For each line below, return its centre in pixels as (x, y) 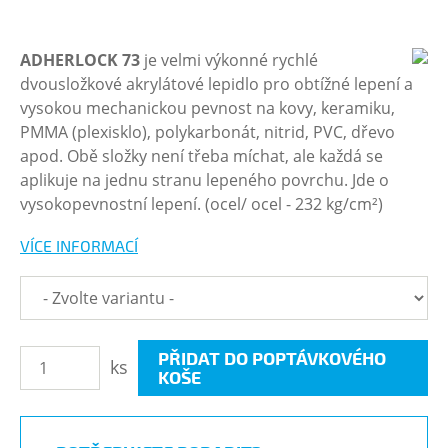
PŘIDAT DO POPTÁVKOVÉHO (272, 358)
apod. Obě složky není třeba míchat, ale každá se (201, 156)
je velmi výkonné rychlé (229, 60)
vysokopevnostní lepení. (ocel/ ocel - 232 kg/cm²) (201, 204)
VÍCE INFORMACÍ (79, 245)
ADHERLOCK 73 (80, 60)
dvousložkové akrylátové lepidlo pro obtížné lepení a (216, 84)
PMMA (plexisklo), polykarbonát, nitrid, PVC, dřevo (207, 132)
